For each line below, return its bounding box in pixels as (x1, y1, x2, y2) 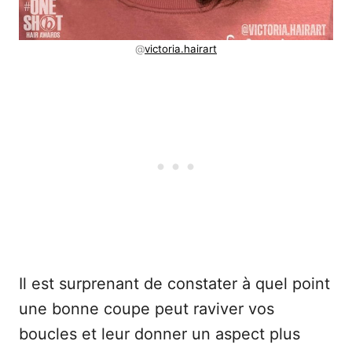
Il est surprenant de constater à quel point (19, 274, 330, 294)
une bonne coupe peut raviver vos (19, 299, 274, 319)
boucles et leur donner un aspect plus (19, 324, 300, 344)
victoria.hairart (145, 42, 217, 56)
